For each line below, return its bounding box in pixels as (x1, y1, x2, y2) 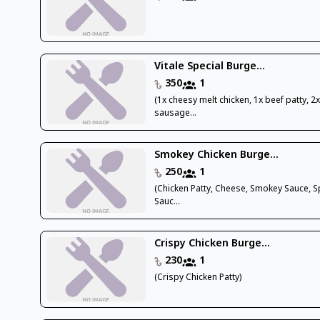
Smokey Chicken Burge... (154, 148, 279, 162)
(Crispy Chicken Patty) (154, 271, 242, 284)
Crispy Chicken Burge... (154, 236, 271, 251)
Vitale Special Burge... (154, 59, 266, 74)
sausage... (154, 107, 197, 119)
